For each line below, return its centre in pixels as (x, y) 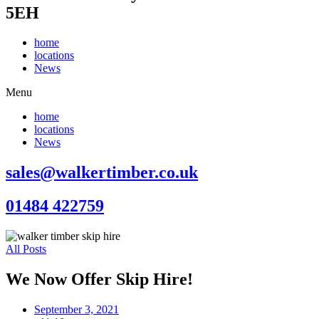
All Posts (26, 249)
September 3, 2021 (77, 309)
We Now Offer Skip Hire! (99, 279)
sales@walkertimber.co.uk (102, 173)
